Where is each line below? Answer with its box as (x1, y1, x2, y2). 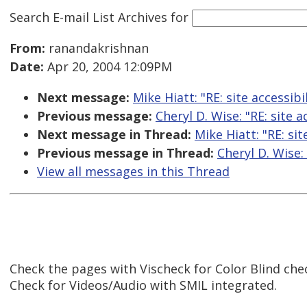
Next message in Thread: (37, 126, 191, 143)
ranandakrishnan (45, 40, 149, 57)
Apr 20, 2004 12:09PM (44, 58, 172, 75)
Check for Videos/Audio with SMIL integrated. (10, 277, 277, 294)
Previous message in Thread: (37, 145, 214, 162)
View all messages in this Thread (37, 163, 230, 180)
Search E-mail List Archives (10, 8, 167, 25)
